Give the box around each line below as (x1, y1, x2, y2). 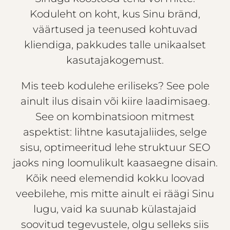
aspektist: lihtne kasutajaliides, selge (23, 125, 207, 138)
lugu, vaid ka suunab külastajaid (33, 202, 197, 215)
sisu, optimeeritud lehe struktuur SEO (20, 141, 210, 154)
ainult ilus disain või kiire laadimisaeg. (20, 94, 210, 107)
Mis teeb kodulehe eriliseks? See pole (21, 79, 209, 92)
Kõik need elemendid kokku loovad (25, 171, 205, 184)
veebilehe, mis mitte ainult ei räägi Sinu (16, 187, 214, 200)
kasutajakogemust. (66, 53, 164, 66)
